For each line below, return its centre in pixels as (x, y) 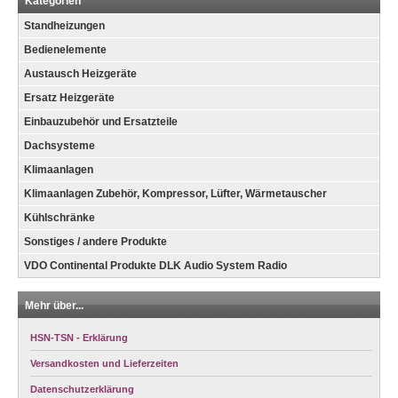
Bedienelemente (65, 50)
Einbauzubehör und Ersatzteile (101, 122)
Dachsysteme (60, 146)
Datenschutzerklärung (82, 390)
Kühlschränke (60, 218)
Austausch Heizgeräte (80, 74)
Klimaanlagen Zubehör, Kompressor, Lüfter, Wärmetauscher (175, 194)
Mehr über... (54, 306)
